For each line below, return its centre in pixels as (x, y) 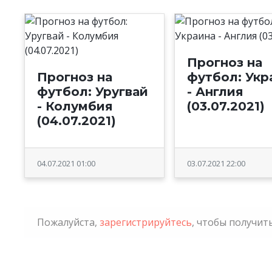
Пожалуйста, (68, 223)
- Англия (216, 92)
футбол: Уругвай (92, 92)
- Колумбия (75, 107)
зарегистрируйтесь (145, 223)
